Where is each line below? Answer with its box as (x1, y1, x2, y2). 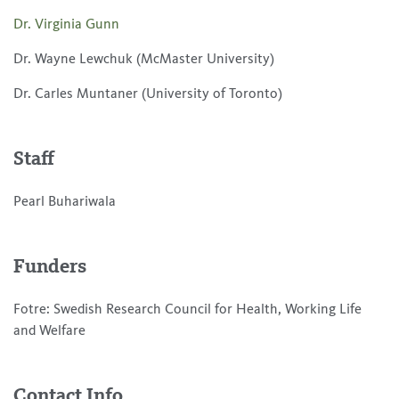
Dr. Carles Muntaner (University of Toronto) (13, 86, 282, 102)
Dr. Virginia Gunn (13, 17, 119, 32)
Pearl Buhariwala (13, 194, 116, 209)
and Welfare (13, 323, 85, 338)
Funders (13, 256, 86, 277)
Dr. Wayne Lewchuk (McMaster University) (13, 52, 274, 67)
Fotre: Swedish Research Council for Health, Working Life (13, 302, 362, 317)
